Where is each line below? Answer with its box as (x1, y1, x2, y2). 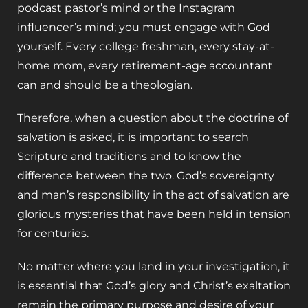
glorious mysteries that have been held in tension (17, 207, 291, 221)
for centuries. (17, 226, 89, 240)
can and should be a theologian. (17, 78, 192, 91)
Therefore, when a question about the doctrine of (17, 111, 288, 124)
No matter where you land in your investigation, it (17, 259, 290, 273)
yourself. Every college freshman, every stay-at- (17, 39, 274, 53)
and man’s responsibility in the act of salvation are (17, 188, 289, 201)
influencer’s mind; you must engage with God (17, 20, 270, 34)
